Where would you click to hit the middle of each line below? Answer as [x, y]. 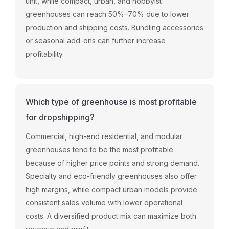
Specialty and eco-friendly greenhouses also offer [111, 176]
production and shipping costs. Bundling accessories [114, 27]
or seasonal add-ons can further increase [96, 40]
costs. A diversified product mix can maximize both [111, 216]
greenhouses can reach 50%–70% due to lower [107, 14]
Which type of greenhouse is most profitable [111, 101]
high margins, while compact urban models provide [111, 189]
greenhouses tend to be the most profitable [99, 149]
